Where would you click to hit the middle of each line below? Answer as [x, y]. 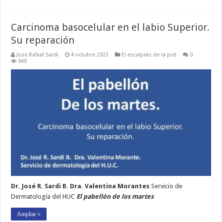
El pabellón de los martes [115, 196]
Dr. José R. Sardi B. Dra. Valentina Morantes [81, 186]
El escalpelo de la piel [149, 55]
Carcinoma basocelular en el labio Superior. [111, 28]
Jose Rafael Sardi [38, 55]
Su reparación [43, 40]
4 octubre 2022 [90, 55]
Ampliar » [29, 214]
